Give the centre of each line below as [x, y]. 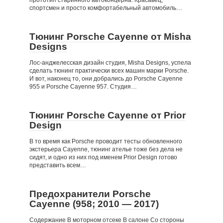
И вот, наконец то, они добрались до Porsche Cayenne [106, 79]
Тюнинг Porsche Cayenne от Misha [110, 37]
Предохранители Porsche [90, 194]
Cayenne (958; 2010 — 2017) [94, 204]
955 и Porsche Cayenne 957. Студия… [83, 87]
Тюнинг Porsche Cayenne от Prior [108, 115]
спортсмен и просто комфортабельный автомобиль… [106, 8]
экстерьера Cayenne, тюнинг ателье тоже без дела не [106, 149]
